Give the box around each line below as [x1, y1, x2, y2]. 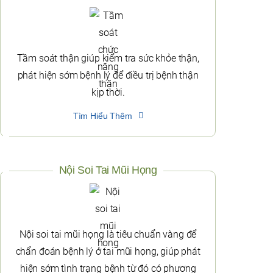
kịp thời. [91, 87, 125, 99]
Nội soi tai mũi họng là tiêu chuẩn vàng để [19, 229, 197, 241]
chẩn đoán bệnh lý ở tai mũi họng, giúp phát [15, 246, 200, 258]
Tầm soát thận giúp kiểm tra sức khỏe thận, [16, 52, 199, 65]
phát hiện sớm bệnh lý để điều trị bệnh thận [17, 69, 199, 82]
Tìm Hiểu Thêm [73, 111, 132, 121]
